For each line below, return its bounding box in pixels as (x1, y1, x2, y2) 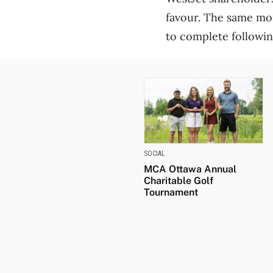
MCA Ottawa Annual (144, 163, 236, 175)
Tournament (144, 186, 198, 199)
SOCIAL (144, 149, 165, 158)
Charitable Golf (144, 175, 213, 187)
